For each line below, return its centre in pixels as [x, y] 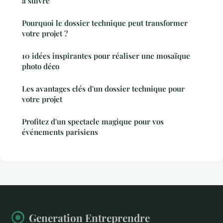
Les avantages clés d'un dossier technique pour [103, 88]
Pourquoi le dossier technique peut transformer [105, 23]
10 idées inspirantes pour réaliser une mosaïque [106, 56]
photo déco [41, 66]
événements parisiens [60, 132]
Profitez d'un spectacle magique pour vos [93, 121]
